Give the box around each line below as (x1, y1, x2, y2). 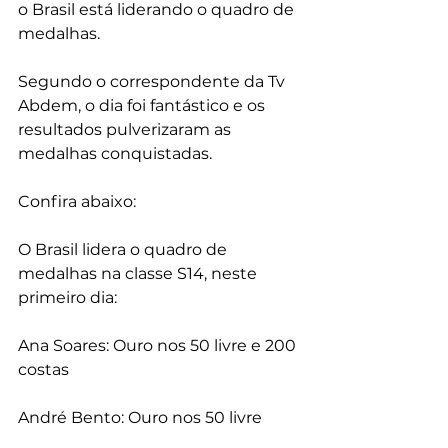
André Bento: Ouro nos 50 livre (18, 408, 262, 427)
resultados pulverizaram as (18, 120, 235, 139)
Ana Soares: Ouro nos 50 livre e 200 (18, 336, 300, 355)
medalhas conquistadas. (18, 144, 212, 163)
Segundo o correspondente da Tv (18, 72, 289, 91)
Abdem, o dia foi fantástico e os (18, 96, 269, 115)
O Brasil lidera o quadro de (18, 240, 231, 259)
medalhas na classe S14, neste (18, 264, 261, 283)
